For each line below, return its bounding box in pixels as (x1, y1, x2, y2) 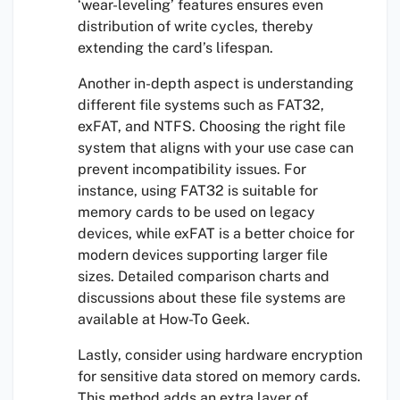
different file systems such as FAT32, (78, 96, 324, 114)
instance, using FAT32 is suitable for (78, 182, 318, 200)
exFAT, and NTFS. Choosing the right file (78, 118, 346, 136)
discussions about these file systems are (78, 289, 346, 307)
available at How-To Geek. (78, 311, 250, 329)
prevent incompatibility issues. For (78, 161, 306, 179)
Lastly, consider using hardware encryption (78, 346, 362, 364)
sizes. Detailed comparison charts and (78, 268, 329, 286)
